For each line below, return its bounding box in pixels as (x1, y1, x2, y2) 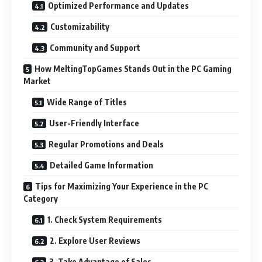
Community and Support (50, 42, 140, 53)
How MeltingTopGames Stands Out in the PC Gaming (35, 63, 232, 74)
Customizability (50, 21, 109, 32)
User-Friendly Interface (49, 118, 139, 128)
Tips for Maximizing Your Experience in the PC (35, 181, 208, 191)
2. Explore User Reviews (50, 235, 140, 246)
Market (23, 75, 51, 86)
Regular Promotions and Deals (49, 139, 164, 149)
